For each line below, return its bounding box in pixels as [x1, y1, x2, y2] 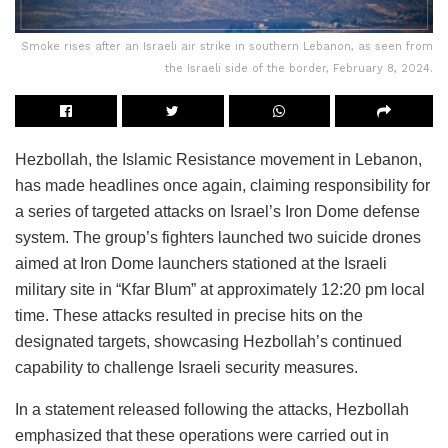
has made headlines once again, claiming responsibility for [15, 176, 430, 194]
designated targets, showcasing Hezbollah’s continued [15, 332, 402, 350]
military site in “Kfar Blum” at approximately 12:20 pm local [15, 280, 425, 298]
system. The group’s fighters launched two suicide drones [15, 228, 421, 246]
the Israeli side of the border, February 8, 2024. [165, 61, 433, 75]
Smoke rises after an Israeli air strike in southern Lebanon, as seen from [21, 39, 433, 53]
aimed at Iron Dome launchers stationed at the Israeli [15, 254, 387, 272]
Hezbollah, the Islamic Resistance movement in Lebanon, [15, 150, 422, 168]
